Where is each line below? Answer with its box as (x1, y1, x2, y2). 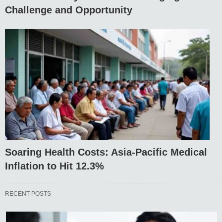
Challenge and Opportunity (5, 4, 132, 16)
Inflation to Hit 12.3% (5, 160, 104, 171)
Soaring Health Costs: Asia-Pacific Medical (5, 146, 207, 158)
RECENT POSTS (5, 190, 51, 197)
